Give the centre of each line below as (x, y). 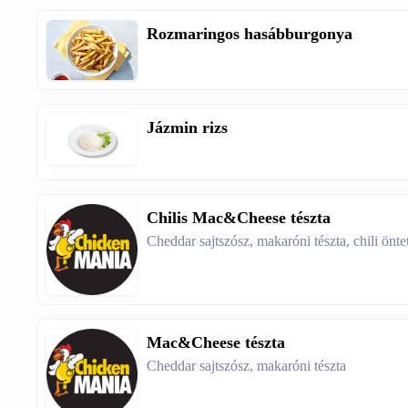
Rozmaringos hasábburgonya (250, 34)
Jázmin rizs (188, 128)
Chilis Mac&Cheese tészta (239, 218)
